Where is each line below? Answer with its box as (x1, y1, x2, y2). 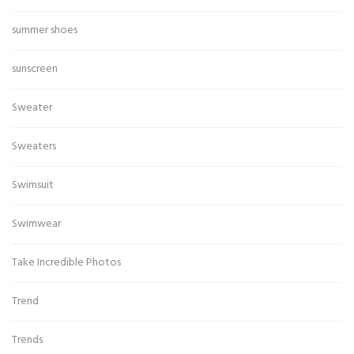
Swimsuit (12, 176, 54, 195)
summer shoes (12, 21, 77, 40)
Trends (12, 331, 43, 350)
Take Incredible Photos (12, 254, 121, 273)
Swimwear (12, 215, 61, 234)
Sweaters (12, 137, 56, 156)
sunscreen (12, 60, 58, 79)
